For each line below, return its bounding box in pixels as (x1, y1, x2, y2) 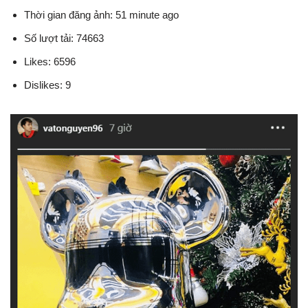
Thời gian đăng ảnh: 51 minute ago (24, 9, 179, 21)
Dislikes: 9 (24, 79, 71, 91)
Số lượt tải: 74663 (24, 32, 104, 44)
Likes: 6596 (24, 56, 76, 67)
